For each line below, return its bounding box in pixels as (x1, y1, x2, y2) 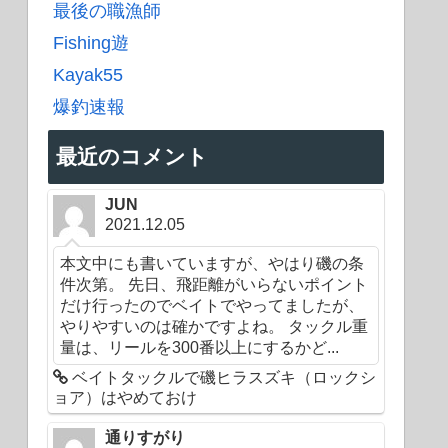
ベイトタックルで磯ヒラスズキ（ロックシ (68, 368, 377, 386)
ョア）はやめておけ (53, 388, 198, 406)
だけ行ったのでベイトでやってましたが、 (60, 295, 365, 314)
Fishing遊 (53, 33, 129, 54)
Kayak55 (53, 65, 123, 86)
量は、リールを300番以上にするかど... (60, 337, 340, 356)
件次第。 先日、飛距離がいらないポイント (60, 274, 369, 293)
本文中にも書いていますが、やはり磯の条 (60, 253, 365, 272)
